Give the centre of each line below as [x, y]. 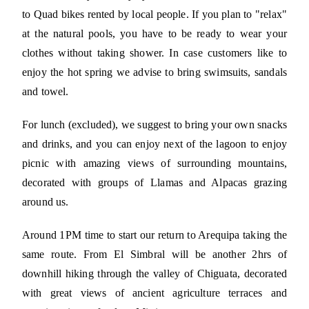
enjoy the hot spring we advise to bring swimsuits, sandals [154, 72]
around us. [46, 202]
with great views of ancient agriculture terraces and [154, 293]
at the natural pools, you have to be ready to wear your [154, 34]
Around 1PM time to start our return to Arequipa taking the [154, 235]
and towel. [46, 92]
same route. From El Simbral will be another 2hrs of [154, 255]
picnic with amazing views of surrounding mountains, [154, 163]
